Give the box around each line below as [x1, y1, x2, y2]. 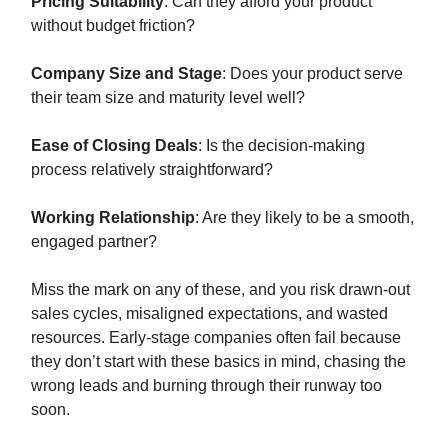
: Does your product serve [222, 65, 403, 83]
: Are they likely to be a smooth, [195, 209, 414, 227]
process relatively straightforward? [31, 161, 273, 179]
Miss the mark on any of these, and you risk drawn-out [31, 281, 410, 299]
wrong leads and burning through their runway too [31, 377, 382, 395]
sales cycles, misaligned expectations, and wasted [31, 305, 388, 323]
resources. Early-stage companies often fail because [31, 329, 401, 347]
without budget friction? [31, 17, 195, 35]
